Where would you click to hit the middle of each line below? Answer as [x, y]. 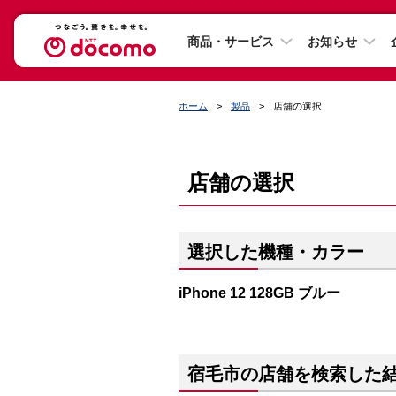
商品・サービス [231, 41]
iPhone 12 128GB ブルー [259, 293]
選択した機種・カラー [276, 252]
